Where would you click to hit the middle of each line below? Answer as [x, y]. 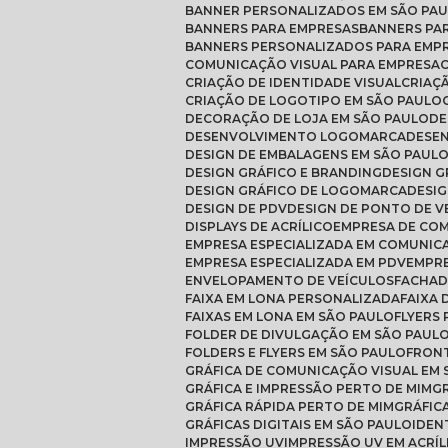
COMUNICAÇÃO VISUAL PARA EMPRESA [316, 64]
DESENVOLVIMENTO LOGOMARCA [300, 136]
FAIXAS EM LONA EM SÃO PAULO [292, 316]
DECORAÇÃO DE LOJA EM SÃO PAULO [311, 118]
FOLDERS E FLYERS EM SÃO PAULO [298, 352]
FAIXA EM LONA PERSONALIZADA [295, 298]
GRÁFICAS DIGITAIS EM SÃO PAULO [303, 424]
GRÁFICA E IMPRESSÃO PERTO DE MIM [313, 388]
